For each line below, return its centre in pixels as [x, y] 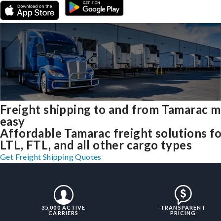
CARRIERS [64, 213]
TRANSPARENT [183, 208]
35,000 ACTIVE [64, 208]
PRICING [183, 213]
